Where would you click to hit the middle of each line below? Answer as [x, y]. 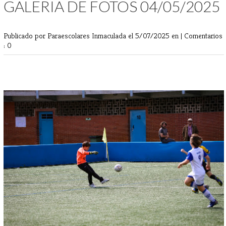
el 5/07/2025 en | [156, 35]
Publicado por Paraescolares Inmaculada [66, 35]
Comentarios [203, 35]
